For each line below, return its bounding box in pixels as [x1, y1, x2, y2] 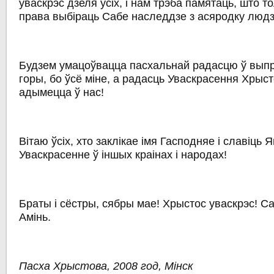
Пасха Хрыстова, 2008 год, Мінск [19, 260, 194, 273]
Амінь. [19, 211, 51, 224]
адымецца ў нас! [19, 86, 105, 99]
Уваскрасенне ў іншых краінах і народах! [19, 149, 228, 161]
